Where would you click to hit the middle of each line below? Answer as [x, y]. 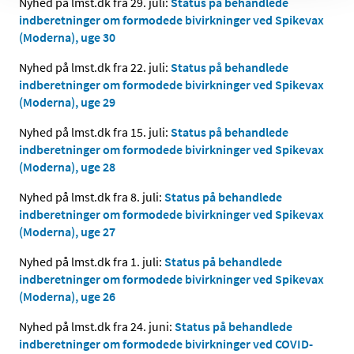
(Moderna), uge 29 [67, 102]
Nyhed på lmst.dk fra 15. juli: [95, 132]
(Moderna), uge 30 [67, 37]
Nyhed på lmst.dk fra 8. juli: [92, 196]
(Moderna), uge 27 [67, 231]
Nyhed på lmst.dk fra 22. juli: [95, 67]
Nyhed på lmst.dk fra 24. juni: [97, 326]
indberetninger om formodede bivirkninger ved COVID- [166, 343]
